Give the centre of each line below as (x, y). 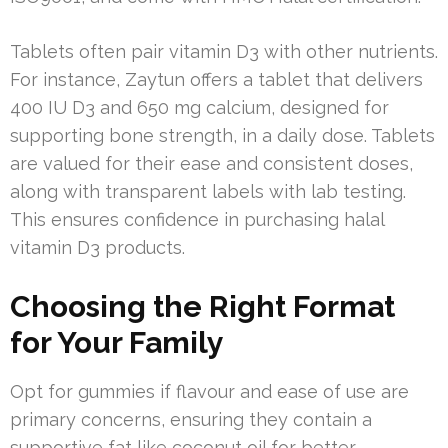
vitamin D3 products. (97, 248)
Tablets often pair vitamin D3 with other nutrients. (224, 52)
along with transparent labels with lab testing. (208, 192)
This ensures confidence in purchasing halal (197, 220)
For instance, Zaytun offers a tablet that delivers (216, 80)
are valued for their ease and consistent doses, (211, 164)
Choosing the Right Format (202, 307)
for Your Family (117, 343)
